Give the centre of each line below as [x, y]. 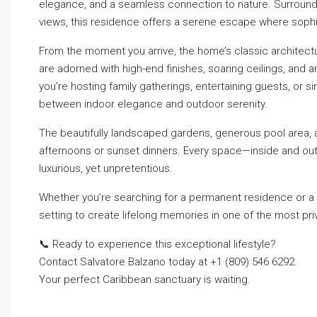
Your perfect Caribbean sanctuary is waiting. [145, 279]
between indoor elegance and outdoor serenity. [153, 104]
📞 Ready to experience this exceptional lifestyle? [157, 244]
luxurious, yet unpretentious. [106, 168]
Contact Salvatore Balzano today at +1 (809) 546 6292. [168, 262]
